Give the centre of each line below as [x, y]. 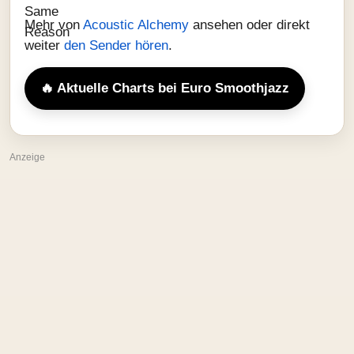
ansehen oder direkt [251, 25]
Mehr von [54, 25]
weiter [44, 45]
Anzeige [27, 157]
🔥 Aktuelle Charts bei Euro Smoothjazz [165, 88]
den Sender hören [116, 45]
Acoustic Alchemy [138, 25]
